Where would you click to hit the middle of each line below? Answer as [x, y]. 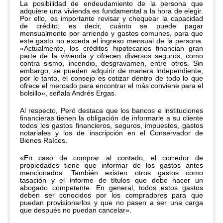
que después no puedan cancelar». [76, 210]
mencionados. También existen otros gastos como [111, 173]
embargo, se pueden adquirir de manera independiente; [111, 71]
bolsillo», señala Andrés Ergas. [68, 93]
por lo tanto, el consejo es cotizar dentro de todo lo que [111, 78]
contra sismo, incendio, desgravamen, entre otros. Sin [111, 63]
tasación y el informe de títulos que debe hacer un [111, 180]
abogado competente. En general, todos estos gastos [111, 188]
